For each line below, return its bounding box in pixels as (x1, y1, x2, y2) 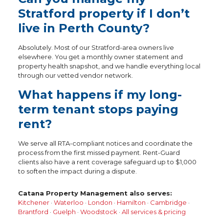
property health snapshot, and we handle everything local (18, 62, 200, 70)
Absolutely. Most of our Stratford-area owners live (18, 44, 174, 51)
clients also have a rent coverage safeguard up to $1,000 (18, 158, 197, 166)
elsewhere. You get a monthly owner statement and (18, 53, 183, 61)
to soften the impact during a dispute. (18, 167, 137, 175)
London (88, 198, 112, 206)
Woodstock (80, 208, 117, 216)
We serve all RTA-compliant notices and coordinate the (18, 139, 193, 147)
